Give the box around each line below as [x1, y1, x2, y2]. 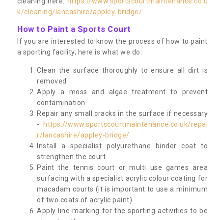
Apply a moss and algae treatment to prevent [37, 87, 208, 96]
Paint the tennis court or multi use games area [37, 163, 208, 171]
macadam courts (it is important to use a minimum [37, 185, 208, 193]
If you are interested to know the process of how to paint [17, 37, 208, 45]
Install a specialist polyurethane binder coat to [37, 141, 208, 150]
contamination [37, 98, 85, 107]
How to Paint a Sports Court [17, 24, 131, 34]
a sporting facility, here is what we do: [17, 48, 142, 56]
